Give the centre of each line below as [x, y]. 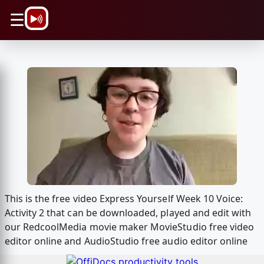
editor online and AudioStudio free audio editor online [126, 241]
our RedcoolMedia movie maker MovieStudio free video [129, 227]
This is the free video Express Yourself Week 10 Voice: [124, 199]
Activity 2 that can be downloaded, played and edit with [128, 213]
